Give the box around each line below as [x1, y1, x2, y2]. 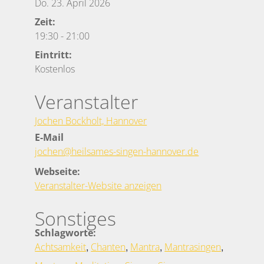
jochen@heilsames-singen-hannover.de [35, 144, 199, 158]
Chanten [91, 240, 126, 253]
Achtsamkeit [35, 240, 87, 253]
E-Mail [35, 130, 64, 144]
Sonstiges [35, 205, 117, 231]
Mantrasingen [164, 240, 222, 253]
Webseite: [35, 164, 81, 178]
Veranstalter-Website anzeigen [35, 179, 162, 192]
